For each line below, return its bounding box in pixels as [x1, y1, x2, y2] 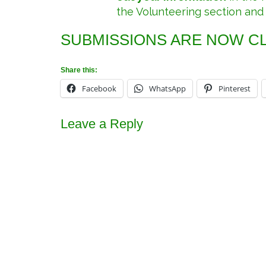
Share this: [61, 65, 97, 74]
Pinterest [218, 83, 251, 94]
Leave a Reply [61, 116, 143, 132]
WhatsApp [149, 83, 186, 94]
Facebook [82, 83, 116, 94]
